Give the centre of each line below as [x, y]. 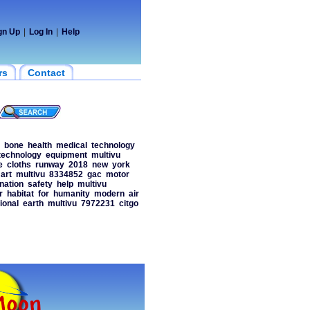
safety [40, 184]
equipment [66, 155]
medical [71, 145]
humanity [71, 194]
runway [49, 165]
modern [109, 194]
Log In [40, 32]
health [39, 145]
